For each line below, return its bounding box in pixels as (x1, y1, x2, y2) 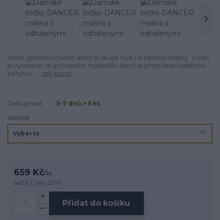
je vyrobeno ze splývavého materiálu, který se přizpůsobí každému (7, 62, 206, 70)
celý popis (42, 70, 71, 78)
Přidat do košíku (62, 198, 131, 208)
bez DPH (35, 179, 62, 187)
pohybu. (7, 70, 42, 78)
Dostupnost (7, 99, 42, 107)
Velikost (7, 113, 30, 121)
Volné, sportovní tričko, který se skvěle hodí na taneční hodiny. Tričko (7, 54, 209, 62)
